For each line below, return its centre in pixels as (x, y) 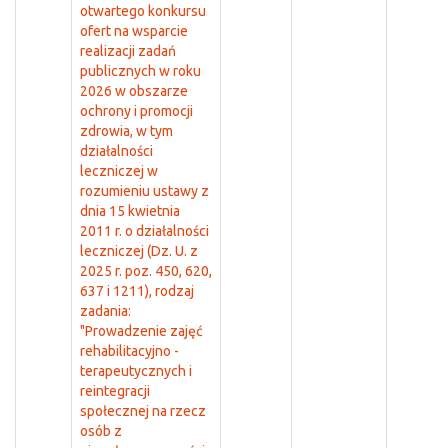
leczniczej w (119, 171)
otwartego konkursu (143, 11)
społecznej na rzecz (143, 411)
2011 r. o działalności (144, 231)
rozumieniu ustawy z (144, 191)
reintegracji (115, 391)
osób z (101, 431)
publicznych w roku (140, 71)
